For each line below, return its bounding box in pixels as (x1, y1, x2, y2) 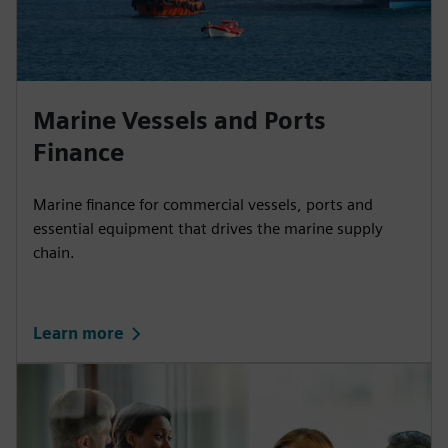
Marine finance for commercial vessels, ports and (33, 195, 373, 215)
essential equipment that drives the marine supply (33, 219, 383, 239)
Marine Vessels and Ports (33, 106, 326, 136)
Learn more (33, 323, 124, 343)
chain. (33, 243, 75, 263)
